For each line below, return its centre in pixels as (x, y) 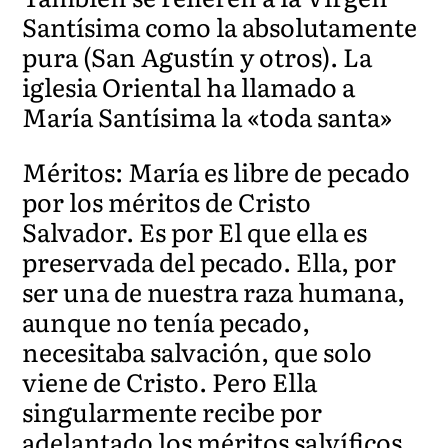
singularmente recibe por (172, 411)
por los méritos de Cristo (167, 201)
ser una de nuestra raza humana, (214, 291)
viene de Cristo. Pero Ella (170, 381)
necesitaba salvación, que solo (197, 351)
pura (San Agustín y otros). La (197, 56)
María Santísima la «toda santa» (207, 116)
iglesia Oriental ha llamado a (189, 86)
